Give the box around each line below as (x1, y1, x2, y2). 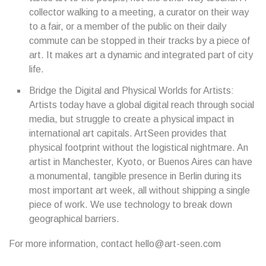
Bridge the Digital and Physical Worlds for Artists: (29, 85, 234, 96)
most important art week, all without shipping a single (29, 185, 250, 195)
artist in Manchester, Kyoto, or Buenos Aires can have (29, 157, 252, 167)
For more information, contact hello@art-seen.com (9, 239, 221, 249)
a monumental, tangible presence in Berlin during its (29, 171, 242, 181)
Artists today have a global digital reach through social (29, 100, 254, 110)
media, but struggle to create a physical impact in (29, 114, 234, 124)
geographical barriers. (29, 214, 119, 224)
